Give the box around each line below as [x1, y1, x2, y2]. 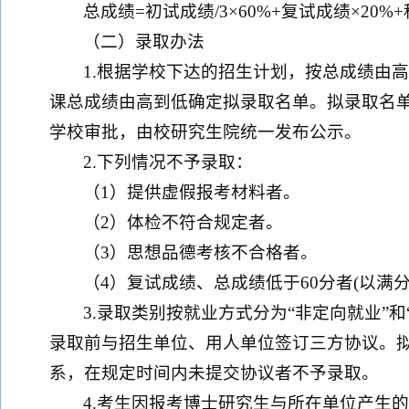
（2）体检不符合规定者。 [83, 213, 284, 232]
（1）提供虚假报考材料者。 [83, 183, 301, 202]
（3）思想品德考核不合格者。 [83, 243, 319, 262]
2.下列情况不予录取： [83, 152, 254, 172]
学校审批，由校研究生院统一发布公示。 [49, 122, 362, 142]
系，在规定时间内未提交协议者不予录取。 [49, 363, 379, 383]
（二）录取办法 [83, 32, 205, 51]
